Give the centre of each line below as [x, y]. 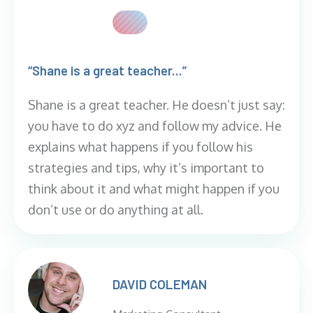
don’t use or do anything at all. [116, 210]
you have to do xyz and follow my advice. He [155, 126]
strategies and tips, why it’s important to [146, 168]
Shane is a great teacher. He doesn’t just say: [156, 105]
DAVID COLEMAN [160, 284]
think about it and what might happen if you [154, 189]
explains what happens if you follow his [140, 147]
